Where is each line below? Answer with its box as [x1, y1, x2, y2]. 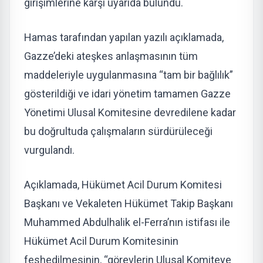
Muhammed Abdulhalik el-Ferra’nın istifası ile [24, 215, 230, 228]
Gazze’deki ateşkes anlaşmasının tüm [24, 49, 198, 62]
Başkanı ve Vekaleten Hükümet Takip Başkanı [24, 197, 233, 210]
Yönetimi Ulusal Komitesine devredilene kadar [24, 106, 236, 119]
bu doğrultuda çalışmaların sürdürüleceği [24, 124, 213, 137]
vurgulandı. [24, 143, 75, 156]
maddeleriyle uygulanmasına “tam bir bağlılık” [24, 68, 233, 81]
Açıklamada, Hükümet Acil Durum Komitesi [24, 178, 222, 191]
